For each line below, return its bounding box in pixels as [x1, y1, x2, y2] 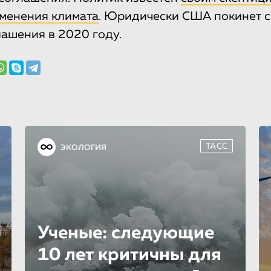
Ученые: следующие [37, 224, 214, 243]
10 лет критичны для [37, 246, 221, 265]
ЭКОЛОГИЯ [60, 144, 106, 152]
